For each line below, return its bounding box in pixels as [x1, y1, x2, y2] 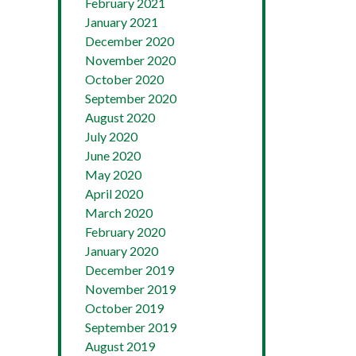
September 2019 [85, 319, 176, 335]
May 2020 [85, 166, 141, 182]
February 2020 [85, 223, 165, 239]
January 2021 [85, 14, 158, 29]
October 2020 [85, 71, 164, 87]
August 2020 [85, 109, 155, 125]
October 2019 [85, 300, 164, 315]
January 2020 [85, 242, 158, 258]
